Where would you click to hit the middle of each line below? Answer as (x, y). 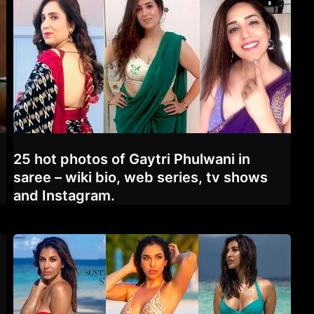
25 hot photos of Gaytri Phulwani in (132, 159)
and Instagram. (64, 195)
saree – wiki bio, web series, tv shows (141, 177)
